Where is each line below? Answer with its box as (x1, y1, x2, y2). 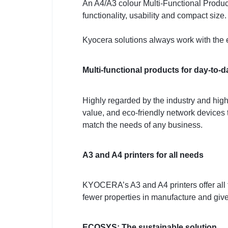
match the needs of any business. (82, 120, 203, 129)
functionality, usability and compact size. (82, 11, 226, 20)
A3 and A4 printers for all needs (82, 150, 204, 159)
